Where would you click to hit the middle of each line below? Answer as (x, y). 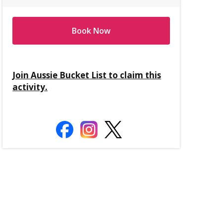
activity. (30, 87)
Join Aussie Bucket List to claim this (87, 75)
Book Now (91, 30)
